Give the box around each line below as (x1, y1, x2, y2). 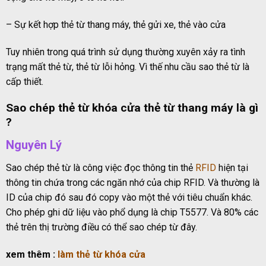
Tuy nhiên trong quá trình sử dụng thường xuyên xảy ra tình (6, 46, 245, 58)
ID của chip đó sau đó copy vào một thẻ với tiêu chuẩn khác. (6, 191, 252, 203)
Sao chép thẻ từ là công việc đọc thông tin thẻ (6, 161, 195, 173)
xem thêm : (6, 248, 58, 260)
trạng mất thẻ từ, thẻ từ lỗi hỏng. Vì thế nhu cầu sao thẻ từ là (6, 61, 249, 72)
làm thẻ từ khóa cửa (58, 248, 145, 260)
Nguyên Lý (6, 137, 62, 152)
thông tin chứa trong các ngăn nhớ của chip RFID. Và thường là (6, 176, 259, 188)
